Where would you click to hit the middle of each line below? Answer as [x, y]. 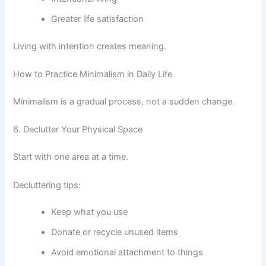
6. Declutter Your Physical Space [78, 130]
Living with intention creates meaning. [90, 46]
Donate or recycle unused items [115, 232]
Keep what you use [90, 212]
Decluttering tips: [47, 185]
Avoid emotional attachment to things [127, 253]
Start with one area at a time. [71, 157]
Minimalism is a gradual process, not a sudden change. [124, 102]
